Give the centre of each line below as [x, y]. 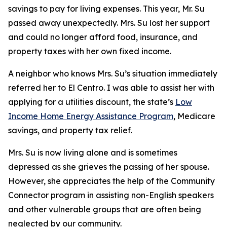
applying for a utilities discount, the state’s [92, 102]
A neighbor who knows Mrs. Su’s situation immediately [113, 73]
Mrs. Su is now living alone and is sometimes [93, 153]
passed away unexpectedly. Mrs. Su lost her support [109, 23]
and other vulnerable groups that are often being [105, 209]
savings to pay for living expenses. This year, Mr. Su [106, 9]
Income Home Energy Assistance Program [91, 116]
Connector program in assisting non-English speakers [111, 195]
